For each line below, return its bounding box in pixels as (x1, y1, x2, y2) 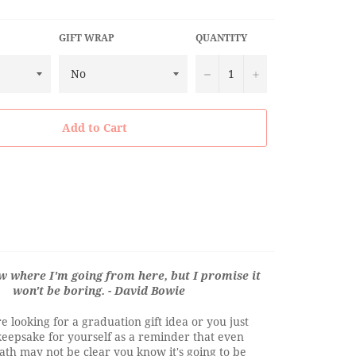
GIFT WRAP (59, 30, 114, 44)
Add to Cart (62, 120, 127, 136)
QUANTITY (195, 30, 247, 44)
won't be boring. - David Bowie (12, 282, 185, 298)
